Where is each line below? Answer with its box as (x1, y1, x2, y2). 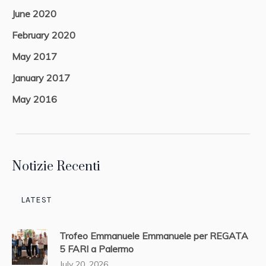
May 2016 (12, 93, 57, 106)
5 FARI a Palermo (59, 243, 134, 255)
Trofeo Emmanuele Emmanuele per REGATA (59, 230, 248, 242)
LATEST (21, 195, 52, 205)
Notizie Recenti (12, 159, 100, 175)
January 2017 (12, 72, 70, 84)
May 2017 (12, 50, 57, 63)
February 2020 (12, 29, 75, 42)
